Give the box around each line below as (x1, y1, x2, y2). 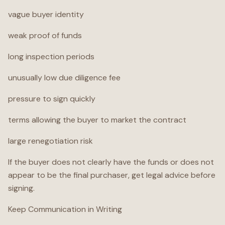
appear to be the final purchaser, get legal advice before (8, 170, 215, 180)
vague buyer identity (8, 9, 84, 20)
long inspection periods (8, 51, 94, 62)
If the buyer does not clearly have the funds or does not (8, 157, 214, 167)
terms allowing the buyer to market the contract (8, 115, 186, 125)
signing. (8, 183, 35, 193)
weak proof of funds (8, 30, 82, 41)
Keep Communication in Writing (8, 204, 122, 214)
